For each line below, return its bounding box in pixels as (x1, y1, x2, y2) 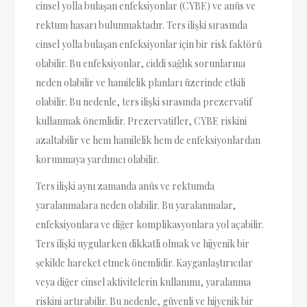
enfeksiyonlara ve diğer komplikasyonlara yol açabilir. (36, 217, 265, 231)
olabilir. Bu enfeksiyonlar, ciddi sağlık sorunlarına (36, 56, 246, 70)
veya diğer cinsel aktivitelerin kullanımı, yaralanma (36, 275, 251, 288)
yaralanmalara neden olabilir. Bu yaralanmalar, (36, 198, 236, 212)
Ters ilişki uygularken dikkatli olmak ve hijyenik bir (36, 236, 250, 250)
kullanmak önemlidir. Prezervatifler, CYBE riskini (36, 114, 247, 127)
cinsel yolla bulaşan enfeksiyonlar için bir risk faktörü (36, 37, 262, 51)
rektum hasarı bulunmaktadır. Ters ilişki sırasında (36, 18, 248, 32)
